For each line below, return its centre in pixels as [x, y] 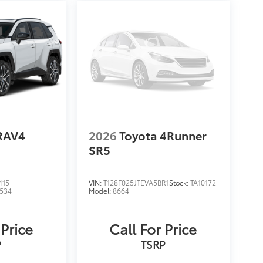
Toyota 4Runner [163, 135]
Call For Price [153, 228]
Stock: [179, 182]
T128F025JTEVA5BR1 [136, 182]
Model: [100, 190]
